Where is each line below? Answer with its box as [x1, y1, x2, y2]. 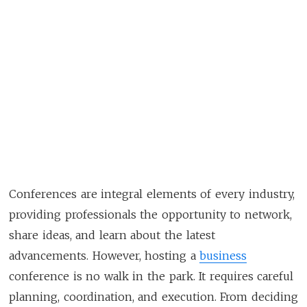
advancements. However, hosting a [9, 248, 200, 262]
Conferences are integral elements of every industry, [9, 186, 295, 201]
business [199, 248, 247, 262]
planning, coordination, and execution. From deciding [9, 289, 299, 304]
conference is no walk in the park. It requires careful [9, 269, 294, 283]
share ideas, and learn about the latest [9, 228, 215, 242]
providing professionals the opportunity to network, [9, 207, 293, 221]
